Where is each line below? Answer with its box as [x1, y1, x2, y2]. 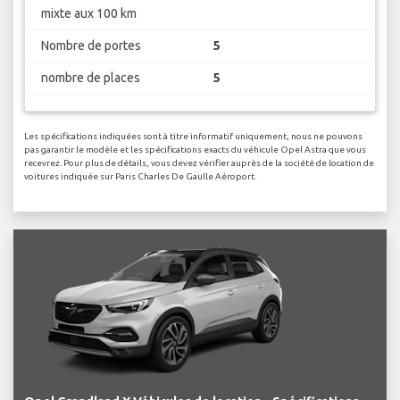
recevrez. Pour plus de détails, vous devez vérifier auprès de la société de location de [24, 157, 374, 168]
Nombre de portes [40, 38, 141, 54]
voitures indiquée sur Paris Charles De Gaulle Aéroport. [24, 171, 256, 181]
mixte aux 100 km [40, 6, 137, 21]
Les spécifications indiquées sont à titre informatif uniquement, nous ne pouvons [24, 130, 362, 141]
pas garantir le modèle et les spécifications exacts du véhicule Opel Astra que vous [24, 144, 366, 154]
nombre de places [40, 71, 140, 86]
